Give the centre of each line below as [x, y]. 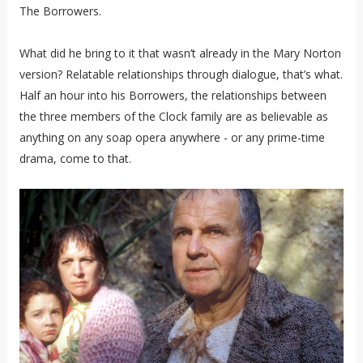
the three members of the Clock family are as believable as [173, 116]
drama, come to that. [75, 158]
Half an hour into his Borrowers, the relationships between [173, 95]
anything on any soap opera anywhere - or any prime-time [172, 137]
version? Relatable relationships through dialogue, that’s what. [181, 74]
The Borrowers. [60, 11]
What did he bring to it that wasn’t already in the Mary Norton [180, 53]
